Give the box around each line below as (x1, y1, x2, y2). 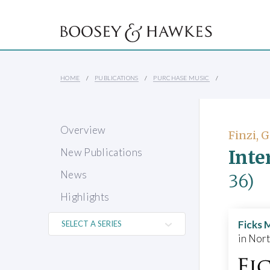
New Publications (60, 146, 143, 159)
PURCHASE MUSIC (153, 74, 210, 82)
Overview (60, 124, 106, 137)
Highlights (60, 190, 110, 204)
